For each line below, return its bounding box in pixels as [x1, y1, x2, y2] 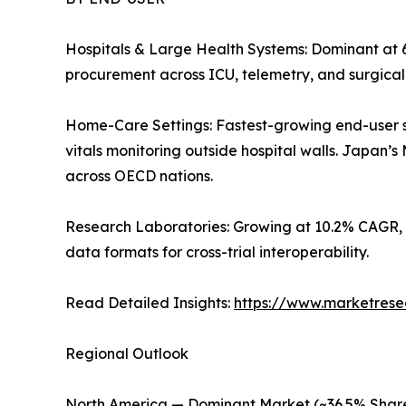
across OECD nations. [65, 167, 213, 186]
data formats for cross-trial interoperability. [65, 243, 369, 262]
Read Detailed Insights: [65, 294, 234, 313]
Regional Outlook [65, 344, 188, 363]
